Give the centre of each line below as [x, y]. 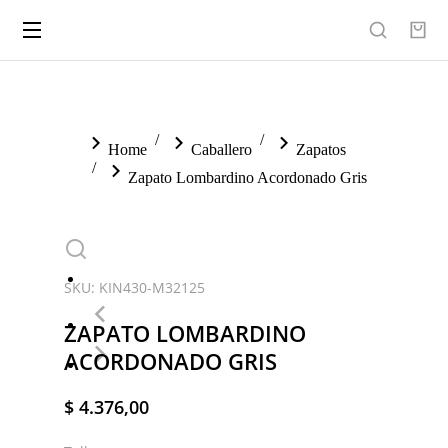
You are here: [106, 139]
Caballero [221, 149]
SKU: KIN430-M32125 [134, 287]
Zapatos [321, 149]
